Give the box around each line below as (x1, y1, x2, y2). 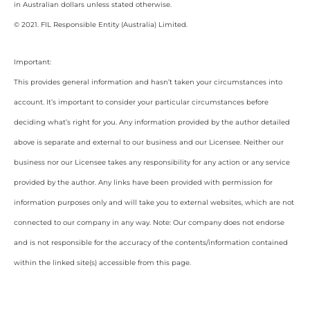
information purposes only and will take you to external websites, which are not (14, 198, 294, 208)
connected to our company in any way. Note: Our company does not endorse (14, 218, 284, 228)
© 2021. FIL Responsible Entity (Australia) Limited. (14, 19, 188, 29)
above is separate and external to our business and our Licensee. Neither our (14, 138, 284, 147)
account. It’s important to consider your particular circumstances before (14, 98, 268, 107)
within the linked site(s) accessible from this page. (14, 258, 191, 268)
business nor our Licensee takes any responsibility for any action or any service (14, 158, 290, 167)
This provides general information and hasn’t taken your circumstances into (14, 77, 282, 87)
